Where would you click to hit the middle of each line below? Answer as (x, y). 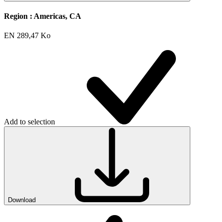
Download (22, 200)
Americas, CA (57, 16)
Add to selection (29, 122)
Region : (19, 16)
